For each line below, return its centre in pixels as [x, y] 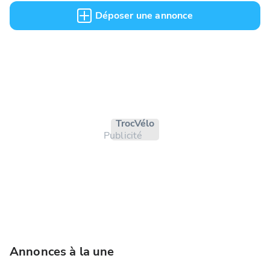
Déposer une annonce [144, 16]
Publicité [123, 136]
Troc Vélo [135, 124]
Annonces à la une [62, 252]
